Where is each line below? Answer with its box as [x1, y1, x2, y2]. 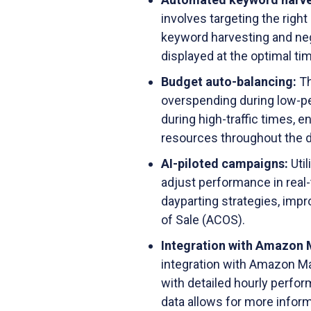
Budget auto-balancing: [161, 74, 299, 89]
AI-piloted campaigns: [161, 156, 291, 171]
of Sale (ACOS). [161, 212, 245, 227]
